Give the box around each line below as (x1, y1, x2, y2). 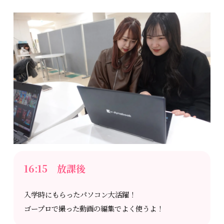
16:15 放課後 (24, 161, 86, 175)
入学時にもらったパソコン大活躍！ (24, 189, 136, 200)
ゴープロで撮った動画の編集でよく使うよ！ (24, 203, 164, 214)
